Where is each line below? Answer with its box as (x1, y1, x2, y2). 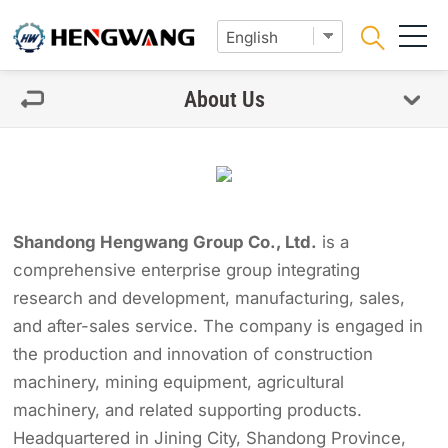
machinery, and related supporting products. (13, 400, 363, 421)
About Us (183, 86, 265, 112)
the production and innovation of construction (13, 344, 374, 365)
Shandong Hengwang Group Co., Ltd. (13, 232, 318, 253)
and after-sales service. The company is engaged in (13, 316, 424, 337)
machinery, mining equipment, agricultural (13, 372, 345, 393)
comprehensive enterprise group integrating (13, 260, 361, 281)
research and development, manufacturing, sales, (13, 288, 406, 309)
